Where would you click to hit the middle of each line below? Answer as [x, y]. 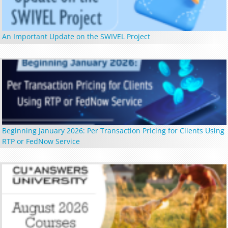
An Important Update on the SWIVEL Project [76, 37]
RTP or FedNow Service [41, 141]
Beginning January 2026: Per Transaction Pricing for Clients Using [113, 130]
